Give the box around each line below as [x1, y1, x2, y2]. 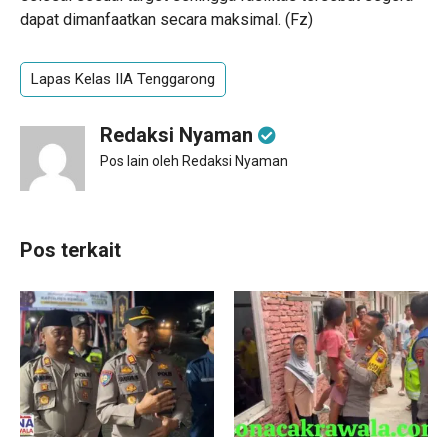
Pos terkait [20, 238, 121, 262]
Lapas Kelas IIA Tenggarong [31, 70, 215, 88]
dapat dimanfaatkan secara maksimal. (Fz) [20, 10, 313, 29]
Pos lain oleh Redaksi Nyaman [100, 153, 288, 169]
